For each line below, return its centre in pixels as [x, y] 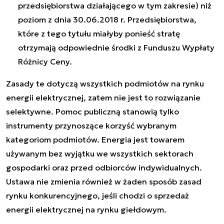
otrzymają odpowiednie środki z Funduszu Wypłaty [116, 47]
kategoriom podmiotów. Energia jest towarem [95, 139]
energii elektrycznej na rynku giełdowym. [86, 209]
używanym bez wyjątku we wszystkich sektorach [100, 153]
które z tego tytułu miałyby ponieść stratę [99, 33]
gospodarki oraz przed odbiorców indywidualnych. [104, 167]
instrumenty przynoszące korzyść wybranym [91, 125]
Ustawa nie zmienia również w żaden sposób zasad [104, 181]
